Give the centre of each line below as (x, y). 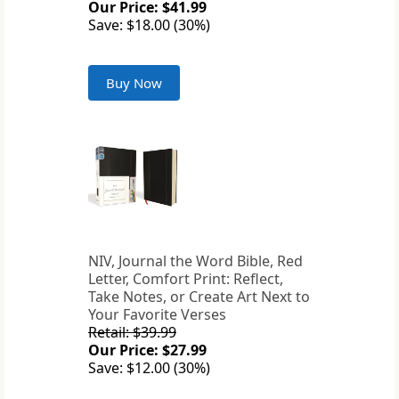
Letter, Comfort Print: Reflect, (186, 279)
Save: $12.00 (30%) (149, 368)
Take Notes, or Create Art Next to (199, 297)
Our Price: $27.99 (147, 350)
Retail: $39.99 (132, 333)
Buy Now (134, 83)
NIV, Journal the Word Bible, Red (195, 261)
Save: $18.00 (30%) (149, 25)
